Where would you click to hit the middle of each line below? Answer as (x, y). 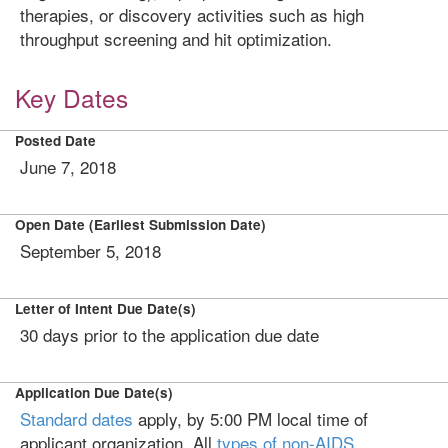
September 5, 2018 (90, 250)
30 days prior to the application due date (169, 334)
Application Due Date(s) (94, 392)
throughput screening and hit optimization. (176, 38)
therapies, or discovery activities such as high (192, 14)
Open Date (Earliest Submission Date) (140, 224)
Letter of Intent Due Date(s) (105, 308)
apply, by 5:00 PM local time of (250, 418)
